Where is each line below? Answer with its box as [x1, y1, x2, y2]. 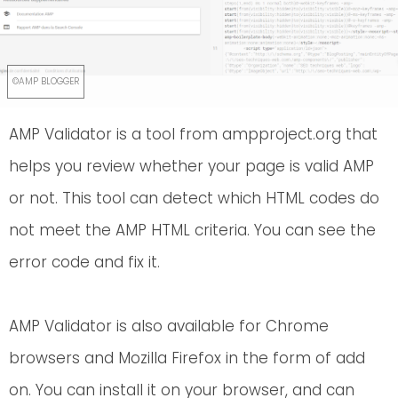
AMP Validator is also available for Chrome [9, 314, 329, 337]
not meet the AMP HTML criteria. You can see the [9, 219, 376, 241]
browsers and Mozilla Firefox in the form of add [9, 346, 365, 369]
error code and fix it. [9, 251, 160, 273]
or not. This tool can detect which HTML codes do [9, 187, 379, 209]
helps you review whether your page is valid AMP [9, 155, 374, 177]
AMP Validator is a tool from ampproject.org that [9, 123, 378, 145]
